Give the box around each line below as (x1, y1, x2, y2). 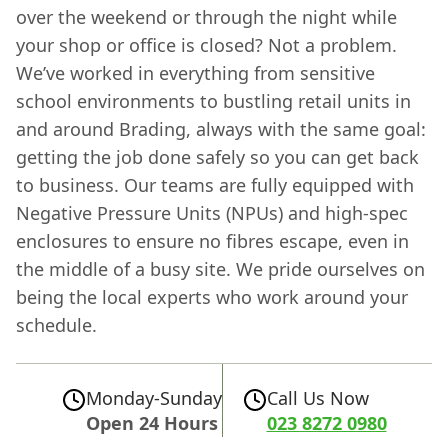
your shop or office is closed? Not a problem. (16, 33, 397, 58)
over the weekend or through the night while (16, 5, 397, 30)
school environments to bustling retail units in (16, 89, 411, 114)
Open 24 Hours (85, 411, 218, 436)
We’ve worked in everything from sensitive (16, 61, 375, 86)
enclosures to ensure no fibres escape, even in (16, 229, 409, 254)
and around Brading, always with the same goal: (16, 117, 426, 142)
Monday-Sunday (85, 386, 222, 411)
